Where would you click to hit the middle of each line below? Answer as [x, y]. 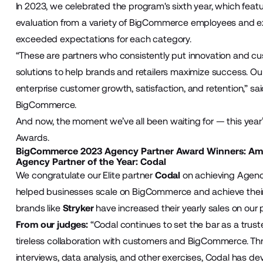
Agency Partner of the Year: [78, 161]
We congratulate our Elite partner [85, 175]
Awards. [32, 137]
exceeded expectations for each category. [103, 39]
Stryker [78, 208]
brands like [39, 208]
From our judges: [53, 224]
